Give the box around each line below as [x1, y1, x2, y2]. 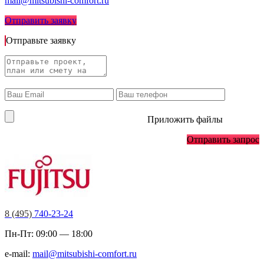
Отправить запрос [187, 134, 259, 145]
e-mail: [5, 249, 32, 259]
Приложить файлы [147, 114, 223, 125]
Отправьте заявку [6, 35, 78, 46]
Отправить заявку [5, 15, 77, 26]
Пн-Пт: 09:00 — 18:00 [5, 229, 93, 239]
